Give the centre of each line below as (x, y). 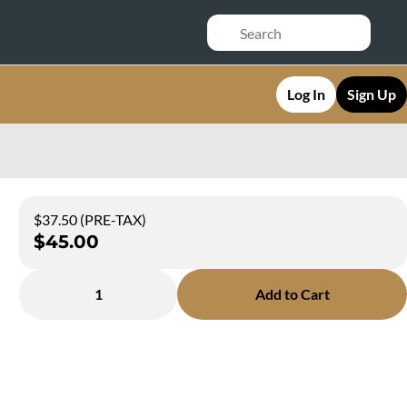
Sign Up (372, 94)
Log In (306, 94)
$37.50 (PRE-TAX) (90, 219)
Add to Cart (292, 294)
